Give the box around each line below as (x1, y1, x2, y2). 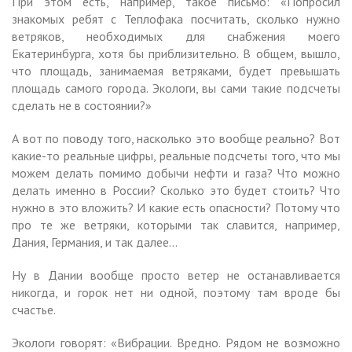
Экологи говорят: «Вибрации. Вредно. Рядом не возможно (12, 334, 340, 350)
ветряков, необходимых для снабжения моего (12, 27, 340, 44)
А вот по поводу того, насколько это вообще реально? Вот (12, 130, 340, 146)
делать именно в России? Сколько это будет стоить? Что (12, 181, 340, 198)
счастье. (12, 301, 56, 317)
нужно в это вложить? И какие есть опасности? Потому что (12, 199, 340, 215)
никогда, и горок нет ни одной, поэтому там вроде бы (12, 284, 340, 300)
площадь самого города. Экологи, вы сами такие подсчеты (12, 79, 340, 96)
